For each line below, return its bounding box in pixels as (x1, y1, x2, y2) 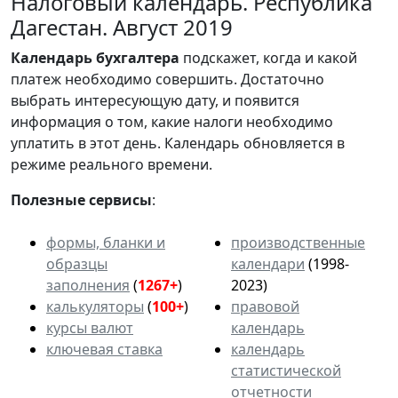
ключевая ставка (46, 339, 163, 360)
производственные (231, 233, 365, 253)
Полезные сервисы (11, 190, 152, 211)
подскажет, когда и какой (179, 48, 357, 68)
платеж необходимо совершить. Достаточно (11, 69, 324, 90)
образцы (46, 254, 107, 275)
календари (231, 254, 305, 275)
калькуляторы (46, 297, 144, 317)
